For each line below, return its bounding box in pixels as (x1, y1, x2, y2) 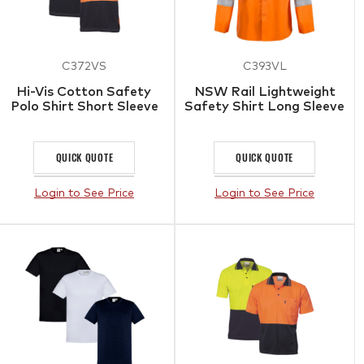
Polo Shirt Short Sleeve (10, 99, 158, 113)
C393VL (242, 60, 287, 72)
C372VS (62, 60, 107, 72)
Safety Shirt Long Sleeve (184, 99, 345, 113)
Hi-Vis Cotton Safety (16, 84, 153, 98)
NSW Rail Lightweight (193, 84, 336, 98)
